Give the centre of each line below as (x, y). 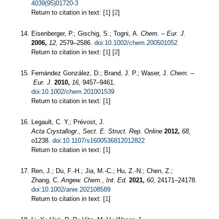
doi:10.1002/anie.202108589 (71, 190)
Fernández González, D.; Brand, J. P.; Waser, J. (101, 73)
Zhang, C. (46, 180)
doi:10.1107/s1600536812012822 (99, 141)
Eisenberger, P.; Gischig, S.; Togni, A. (86, 34)
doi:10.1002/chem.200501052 (136, 43)
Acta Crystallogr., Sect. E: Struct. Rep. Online (97, 131)
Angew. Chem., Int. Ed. (94, 180)
